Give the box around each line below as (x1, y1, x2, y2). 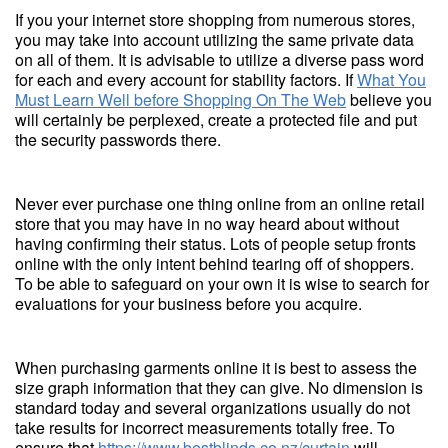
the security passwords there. (15, 128, 221, 151)
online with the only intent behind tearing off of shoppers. (15, 252, 414, 275)
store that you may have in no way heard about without (15, 212, 399, 235)
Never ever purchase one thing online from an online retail (15, 192, 425, 215)
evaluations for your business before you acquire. (15, 292, 362, 315)
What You (357, 68, 426, 91)
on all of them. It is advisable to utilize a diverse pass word (15, 48, 424, 71)
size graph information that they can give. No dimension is (15, 376, 423, 399)
